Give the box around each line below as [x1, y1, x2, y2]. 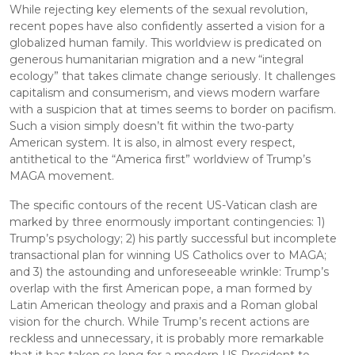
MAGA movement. [10, 169, 114, 184]
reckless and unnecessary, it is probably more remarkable [10, 331, 327, 346]
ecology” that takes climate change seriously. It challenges [10, 69, 338, 84]
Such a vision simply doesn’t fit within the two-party [10, 119, 297, 134]
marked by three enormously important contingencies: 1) [10, 215, 328, 230]
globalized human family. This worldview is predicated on [10, 36, 325, 51]
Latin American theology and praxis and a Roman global [10, 298, 321, 313]
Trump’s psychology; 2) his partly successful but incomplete [10, 231, 340, 246]
